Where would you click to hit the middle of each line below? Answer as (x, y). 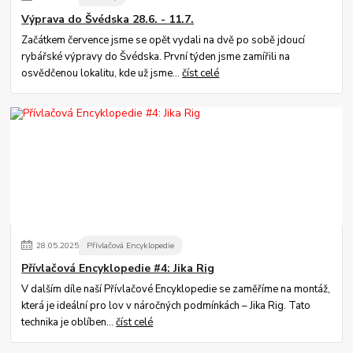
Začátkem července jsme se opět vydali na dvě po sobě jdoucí (163, 41)
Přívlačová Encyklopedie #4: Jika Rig (118, 268)
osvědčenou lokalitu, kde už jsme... (102, 74)
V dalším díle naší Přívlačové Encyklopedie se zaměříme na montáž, (176, 290)
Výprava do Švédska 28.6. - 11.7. (108, 19)
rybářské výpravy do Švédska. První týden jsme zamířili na (156, 57)
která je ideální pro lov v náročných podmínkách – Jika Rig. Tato (166, 306)
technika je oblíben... (69, 323)
